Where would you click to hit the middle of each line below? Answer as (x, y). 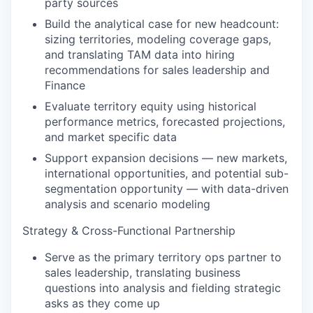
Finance (65, 85)
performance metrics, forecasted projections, (165, 122)
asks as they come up (102, 303)
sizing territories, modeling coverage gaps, (158, 39)
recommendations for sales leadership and (157, 70)
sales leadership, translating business (143, 272)
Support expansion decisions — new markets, (166, 158)
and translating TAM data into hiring (140, 54)
